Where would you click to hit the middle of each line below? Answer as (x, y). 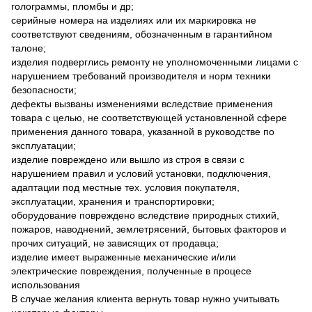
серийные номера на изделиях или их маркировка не (134, 21)
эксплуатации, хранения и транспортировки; (113, 202)
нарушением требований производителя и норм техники (141, 76)
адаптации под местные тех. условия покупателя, (125, 188)
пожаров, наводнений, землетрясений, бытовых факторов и (149, 229)
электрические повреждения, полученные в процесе (131, 271)
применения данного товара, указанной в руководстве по (143, 132)
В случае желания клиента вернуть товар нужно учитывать (145, 299)
